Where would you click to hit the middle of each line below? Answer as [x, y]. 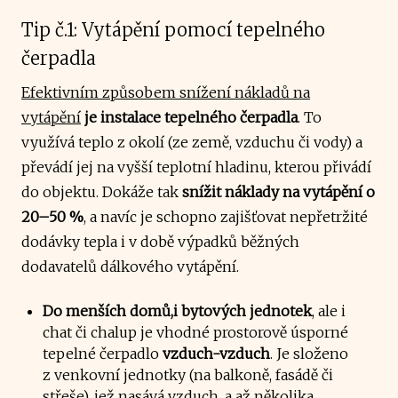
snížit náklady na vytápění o [279, 191]
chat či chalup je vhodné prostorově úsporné [195, 332]
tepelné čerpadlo [101, 353]
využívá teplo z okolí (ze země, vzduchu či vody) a [192, 142]
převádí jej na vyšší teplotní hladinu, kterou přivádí [196, 167]
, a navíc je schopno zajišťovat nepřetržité [226, 216]
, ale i [329, 310]
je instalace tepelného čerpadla [191, 117]
